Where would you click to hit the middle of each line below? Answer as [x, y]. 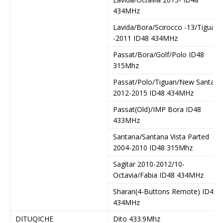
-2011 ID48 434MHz [145, 38]
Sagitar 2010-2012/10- [149, 164]
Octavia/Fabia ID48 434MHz [158, 175]
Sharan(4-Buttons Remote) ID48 [165, 191]
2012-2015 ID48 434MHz [153, 93]
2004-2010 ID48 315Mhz [153, 147]
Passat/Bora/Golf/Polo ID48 [159, 54]
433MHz [126, 120]
